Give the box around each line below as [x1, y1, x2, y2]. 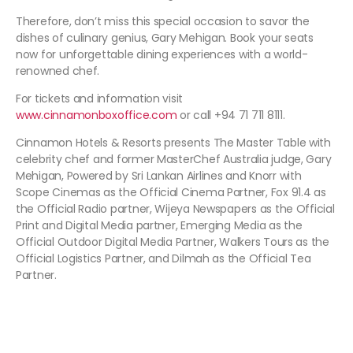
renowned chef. [16, 62, 100, 79]
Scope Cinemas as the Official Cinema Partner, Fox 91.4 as [16, 184, 326, 200]
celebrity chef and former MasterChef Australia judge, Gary [16, 150, 332, 167]
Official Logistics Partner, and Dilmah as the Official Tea [16, 250, 311, 266]
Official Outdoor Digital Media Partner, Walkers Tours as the [16, 233, 329, 250]
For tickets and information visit [16, 90, 184, 106]
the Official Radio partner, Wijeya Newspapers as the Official [16, 200, 335, 217]
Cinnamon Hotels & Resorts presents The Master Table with [16, 134, 331, 150]
